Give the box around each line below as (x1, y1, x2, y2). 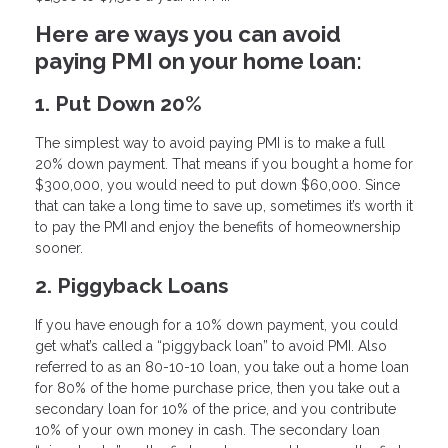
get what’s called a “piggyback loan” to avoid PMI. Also (35, 337, 387, 354)
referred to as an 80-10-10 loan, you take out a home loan (35, 358, 409, 375)
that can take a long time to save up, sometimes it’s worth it (35, 198, 413, 215)
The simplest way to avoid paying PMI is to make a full (35, 135, 385, 152)
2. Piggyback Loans (35, 273, 228, 299)
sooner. (35, 240, 83, 257)
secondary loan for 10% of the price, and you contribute (35, 400, 396, 417)
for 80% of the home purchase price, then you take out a (35, 379, 400, 396)
